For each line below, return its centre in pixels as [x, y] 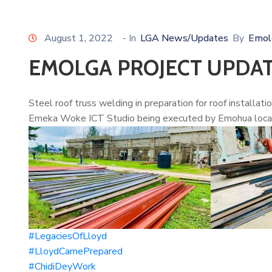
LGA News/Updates [184, 39]
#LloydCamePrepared [76, 252]
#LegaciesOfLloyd [68, 236]
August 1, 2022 [79, 39]
